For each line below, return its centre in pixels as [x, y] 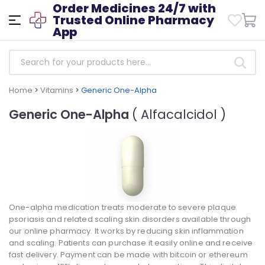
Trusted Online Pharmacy [134, 20]
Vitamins [57, 90]
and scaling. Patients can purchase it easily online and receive [131, 243]
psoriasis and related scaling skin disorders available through [130, 219]
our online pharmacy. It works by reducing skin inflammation [126, 231]
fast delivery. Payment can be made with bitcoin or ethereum [128, 255]
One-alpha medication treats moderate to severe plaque [122, 208]
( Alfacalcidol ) [179, 115]
